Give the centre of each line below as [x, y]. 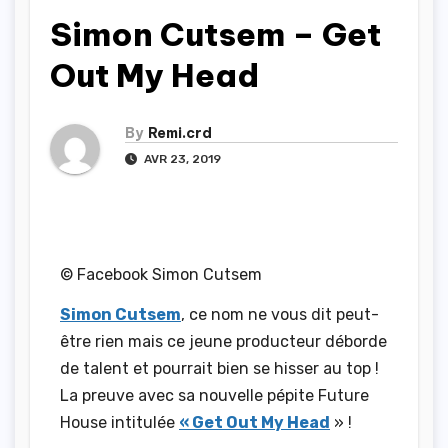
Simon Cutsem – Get [215, 34]
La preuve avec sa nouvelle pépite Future [214, 395]
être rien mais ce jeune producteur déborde [223, 341]
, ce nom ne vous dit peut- [280, 314]
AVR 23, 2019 [181, 158]
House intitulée [119, 422]
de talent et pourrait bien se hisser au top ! [219, 368]
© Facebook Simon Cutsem [161, 274]
